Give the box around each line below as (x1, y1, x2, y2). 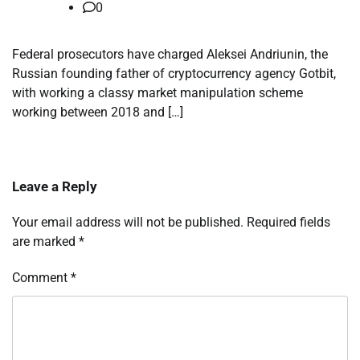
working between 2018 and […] (12, 104, 183, 121)
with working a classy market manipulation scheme (12, 85, 303, 101)
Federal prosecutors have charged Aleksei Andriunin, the (12, 47, 328, 63)
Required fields (247, 215, 330, 231)
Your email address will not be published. (12, 215, 243, 231)
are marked (12, 234, 79, 250)
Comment (12, 270, 71, 286)
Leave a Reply (12, 178, 97, 195)
